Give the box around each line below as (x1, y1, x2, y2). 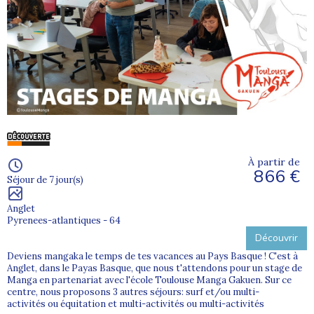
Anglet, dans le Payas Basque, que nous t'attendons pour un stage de (7, 262, 302, 275)
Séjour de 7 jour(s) (7, 174, 83, 186)
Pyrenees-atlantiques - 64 (7, 214, 121, 227)
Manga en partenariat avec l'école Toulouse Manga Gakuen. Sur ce (7, 274, 292, 287)
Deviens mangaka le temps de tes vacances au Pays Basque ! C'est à (7, 250, 298, 263)
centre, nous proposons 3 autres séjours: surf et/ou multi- (7, 286, 259, 299)
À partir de (248, 156, 300, 169)
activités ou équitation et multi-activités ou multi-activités (7, 298, 264, 310)
